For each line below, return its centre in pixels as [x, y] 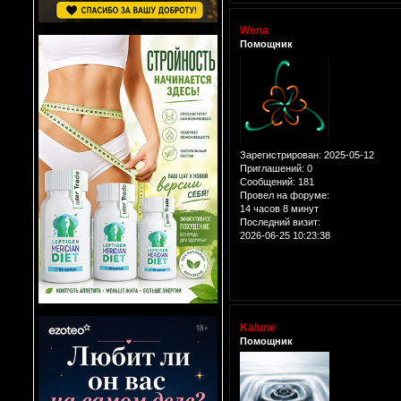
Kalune [258, 327]
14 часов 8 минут [279, 208]
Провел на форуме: [285, 195]
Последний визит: [280, 222]
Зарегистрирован [279, 154]
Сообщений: [268, 181]
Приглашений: [272, 168]
